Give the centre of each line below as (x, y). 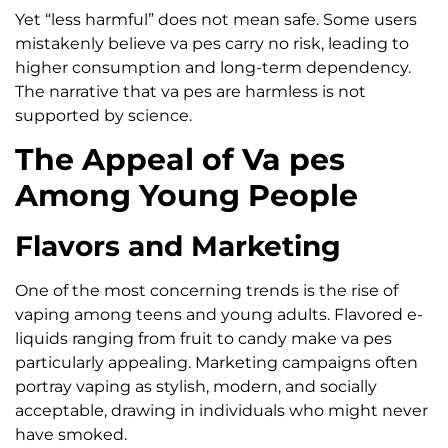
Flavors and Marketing (178, 246)
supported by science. (103, 115)
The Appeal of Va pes (180, 160)
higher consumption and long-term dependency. (213, 67)
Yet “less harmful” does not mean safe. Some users (216, 19)
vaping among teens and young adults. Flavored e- (219, 315)
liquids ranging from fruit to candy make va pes (203, 339)
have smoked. (71, 435)
